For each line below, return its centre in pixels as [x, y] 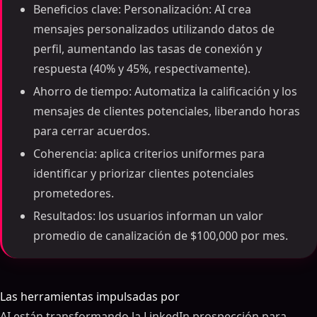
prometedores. [74, 193]
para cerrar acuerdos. [92, 131]
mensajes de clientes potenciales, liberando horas [167, 111]
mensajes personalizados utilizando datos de [154, 29]
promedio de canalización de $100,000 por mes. [161, 236]
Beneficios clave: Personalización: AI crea [142, 9]
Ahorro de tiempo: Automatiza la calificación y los [165, 91]
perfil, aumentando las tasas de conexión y [148, 49]
